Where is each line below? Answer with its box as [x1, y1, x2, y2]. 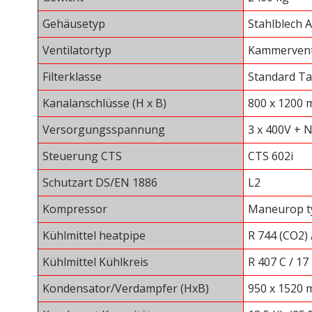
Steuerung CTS [42, 148, 122, 164]
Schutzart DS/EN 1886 [42, 175, 157, 191]
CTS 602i [248, 148, 293, 164]
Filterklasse [42, 69, 102, 85]
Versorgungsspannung [42, 122, 165, 138]
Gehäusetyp [42, 16, 105, 32]
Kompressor [42, 201, 107, 217]
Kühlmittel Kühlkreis [42, 254, 148, 270]
